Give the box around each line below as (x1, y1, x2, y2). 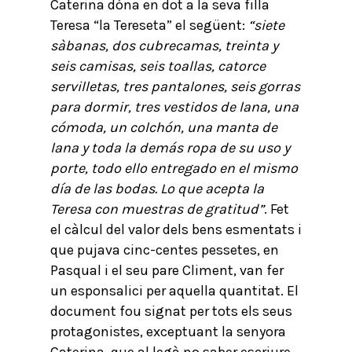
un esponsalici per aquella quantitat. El (50, 282, 299, 299)
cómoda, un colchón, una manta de (50, 119, 277, 136)
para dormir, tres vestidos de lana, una (50, 98, 299, 115)
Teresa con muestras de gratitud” (50, 200, 264, 218)
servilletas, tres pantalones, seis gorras (50, 78, 300, 95)
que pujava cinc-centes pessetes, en (50, 241, 279, 258)
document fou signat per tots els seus (50, 302, 292, 320)
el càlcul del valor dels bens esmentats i (50, 221, 302, 238)
